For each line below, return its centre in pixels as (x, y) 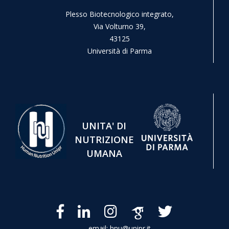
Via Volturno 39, (119, 26)
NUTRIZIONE (104, 140)
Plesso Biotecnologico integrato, (119, 14)
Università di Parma (119, 51)
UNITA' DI (104, 126)
